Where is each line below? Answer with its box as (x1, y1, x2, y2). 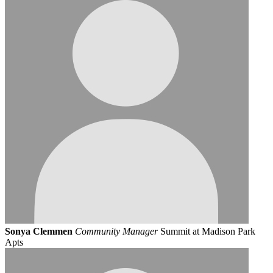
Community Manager (75, 225, 158, 236)
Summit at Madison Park (160, 225, 255, 236)
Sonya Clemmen (5, 225, 73, 236)
